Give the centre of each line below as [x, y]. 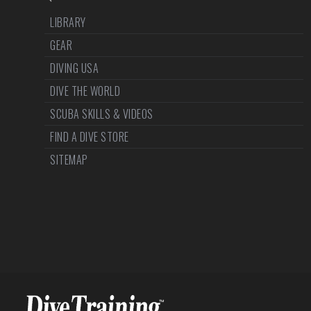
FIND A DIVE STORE [90, 137]
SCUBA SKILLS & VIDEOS [102, 114]
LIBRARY [68, 22]
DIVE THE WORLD [85, 91]
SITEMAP [69, 160]
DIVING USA [74, 68]
